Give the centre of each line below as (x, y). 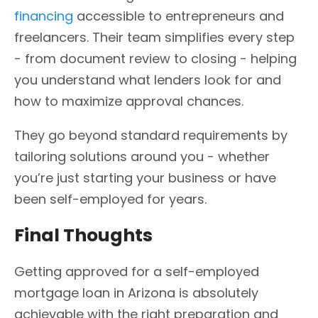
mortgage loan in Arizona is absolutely (136, 292)
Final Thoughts (83, 235)
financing (44, 16)
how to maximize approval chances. (129, 102)
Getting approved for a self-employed (137, 271)
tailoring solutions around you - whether (142, 157)
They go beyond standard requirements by (151, 136)
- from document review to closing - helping (155, 59)
